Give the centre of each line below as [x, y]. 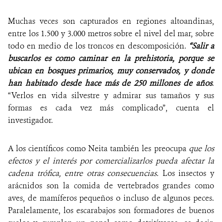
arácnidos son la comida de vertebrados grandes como [111, 186]
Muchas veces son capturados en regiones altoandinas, [111, 21]
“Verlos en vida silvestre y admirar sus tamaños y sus [111, 96]
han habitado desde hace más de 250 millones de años [110, 83]
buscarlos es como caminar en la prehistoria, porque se [111, 58]
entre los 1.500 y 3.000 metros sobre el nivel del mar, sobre [111, 34]
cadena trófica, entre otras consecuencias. [83, 173]
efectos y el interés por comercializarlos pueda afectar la [111, 161]
